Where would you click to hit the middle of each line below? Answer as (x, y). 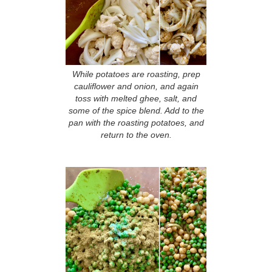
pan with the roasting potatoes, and (136, 123)
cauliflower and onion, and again (136, 86)
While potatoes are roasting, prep (136, 74)
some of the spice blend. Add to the (136, 110)
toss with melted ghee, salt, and (136, 98)
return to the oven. (136, 135)
